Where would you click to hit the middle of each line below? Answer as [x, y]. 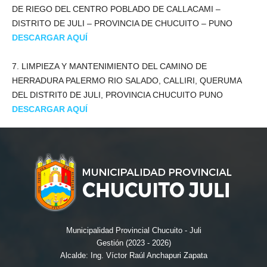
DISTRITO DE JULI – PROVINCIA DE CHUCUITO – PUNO [122, 24]
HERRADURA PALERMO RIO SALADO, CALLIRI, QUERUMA [127, 81]
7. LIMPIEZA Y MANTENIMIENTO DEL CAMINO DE [109, 66]
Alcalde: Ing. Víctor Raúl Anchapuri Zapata [133, 256]
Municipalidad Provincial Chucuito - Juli [133, 231]
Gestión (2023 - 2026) [133, 243]
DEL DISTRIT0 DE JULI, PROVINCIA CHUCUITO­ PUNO [117, 95]
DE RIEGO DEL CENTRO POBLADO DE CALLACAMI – [116, 9]
